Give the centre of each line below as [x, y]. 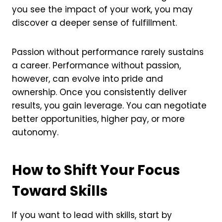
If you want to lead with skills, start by [92, 215]
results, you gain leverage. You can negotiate [110, 105]
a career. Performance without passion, [97, 65]
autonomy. [35, 132]
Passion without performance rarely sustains [108, 52]
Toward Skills [60, 191]
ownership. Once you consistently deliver [100, 92]
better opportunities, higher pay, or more [99, 119]
